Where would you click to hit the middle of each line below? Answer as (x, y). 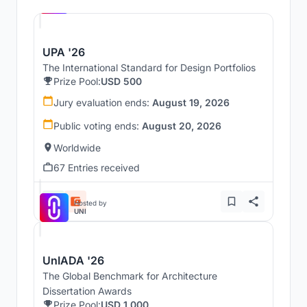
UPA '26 (64, 52)
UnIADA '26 (73, 260)
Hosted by (90, 202)
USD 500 (121, 81)
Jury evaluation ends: (103, 102)
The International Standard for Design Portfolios (149, 67)
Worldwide (77, 147)
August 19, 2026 (191, 102)
